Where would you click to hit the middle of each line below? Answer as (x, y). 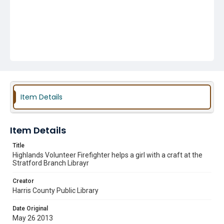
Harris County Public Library (55, 190)
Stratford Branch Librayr (51, 163)
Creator (23, 181)
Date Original (30, 208)
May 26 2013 (33, 218)
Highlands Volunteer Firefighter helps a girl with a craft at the (107, 155)
